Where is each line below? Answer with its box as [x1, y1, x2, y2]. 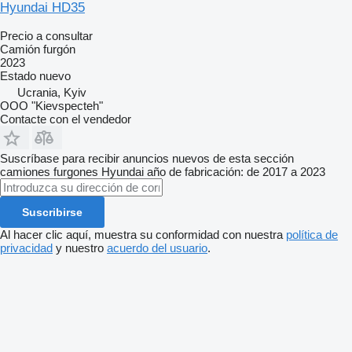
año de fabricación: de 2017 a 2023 [147, 165, 325, 179]
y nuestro [53, 241, 107, 255]
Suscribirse [22, 206, 82, 219]
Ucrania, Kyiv [17, 86, 86, 100]
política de [286, 228, 338, 242]
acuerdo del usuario [107, 241, 207, 255]
